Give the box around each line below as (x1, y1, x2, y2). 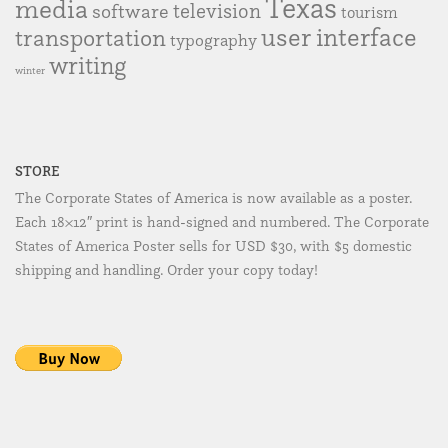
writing (49, 49, 126, 80)
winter (15, 63, 45, 77)
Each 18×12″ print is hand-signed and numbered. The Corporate (15, 212, 429, 231)
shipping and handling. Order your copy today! (15, 260, 318, 279)
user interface (261, 20, 417, 52)
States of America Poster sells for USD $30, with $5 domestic (15, 236, 412, 255)
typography (170, 28, 257, 50)
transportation (15, 22, 166, 52)
